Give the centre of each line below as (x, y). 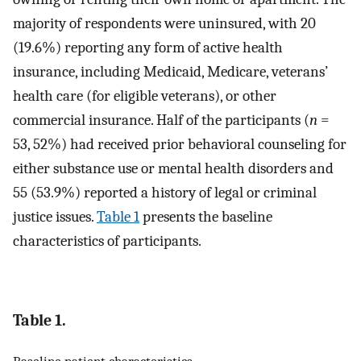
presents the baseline (206, 217)
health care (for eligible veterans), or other (145, 96)
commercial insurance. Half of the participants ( (161, 120)
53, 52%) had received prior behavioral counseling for (180, 145)
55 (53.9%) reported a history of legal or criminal (165, 193)
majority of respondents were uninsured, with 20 (164, 24)
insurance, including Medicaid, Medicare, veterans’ (170, 72)
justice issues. (55, 217)
